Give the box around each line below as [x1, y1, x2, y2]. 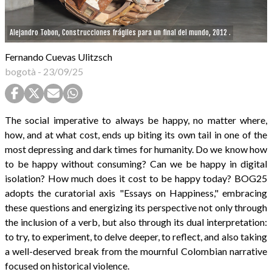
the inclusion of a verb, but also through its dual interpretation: [5, 216, 267, 228]
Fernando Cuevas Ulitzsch [5, 51, 112, 63]
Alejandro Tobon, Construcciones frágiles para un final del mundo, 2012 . [10, 28, 231, 38]
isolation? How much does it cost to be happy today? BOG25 [5, 172, 267, 185]
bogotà [5, 66, 36, 78]
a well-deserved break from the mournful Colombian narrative [5, 245, 267, 257]
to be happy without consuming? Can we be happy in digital [5, 158, 267, 170]
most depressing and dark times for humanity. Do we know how [5, 143, 267, 155]
